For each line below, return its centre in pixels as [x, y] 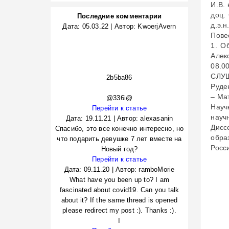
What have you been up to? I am [119, 180]
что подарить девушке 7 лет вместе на [119, 139]
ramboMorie [157, 169]
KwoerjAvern [157, 26]
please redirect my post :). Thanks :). [119, 210]
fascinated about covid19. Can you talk [119, 190]
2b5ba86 [119, 77]
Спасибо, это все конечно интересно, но [119, 129]
